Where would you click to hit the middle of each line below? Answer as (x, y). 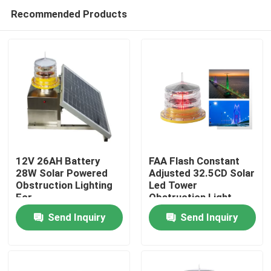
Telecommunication (62, 210)
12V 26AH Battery (58, 161)
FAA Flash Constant (194, 161)
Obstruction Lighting (64, 185)
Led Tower (173, 185)
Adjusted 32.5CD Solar (201, 173)
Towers (33, 222)
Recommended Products (69, 14)
